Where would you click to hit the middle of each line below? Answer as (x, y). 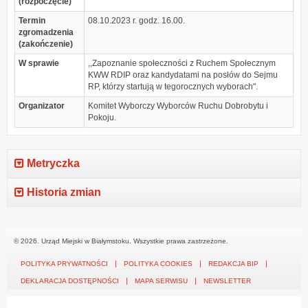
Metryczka (52, 163)
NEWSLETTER (227, 280)
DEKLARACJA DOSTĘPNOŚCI (70, 280)
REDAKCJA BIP (233, 263)
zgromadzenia (46, 32)
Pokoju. (102, 117)
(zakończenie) (46, 44)
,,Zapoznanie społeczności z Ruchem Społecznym (182, 63)
